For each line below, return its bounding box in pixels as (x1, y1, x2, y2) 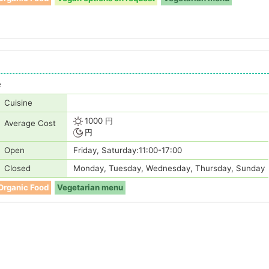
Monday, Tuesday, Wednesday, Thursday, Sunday (73, 163, 265, 174)
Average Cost (4, 118, 56, 128)
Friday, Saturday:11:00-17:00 (73, 145, 182, 156)
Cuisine (4, 98, 32, 108)
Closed (4, 163, 31, 174)
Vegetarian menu (57, 183, 123, 193)
